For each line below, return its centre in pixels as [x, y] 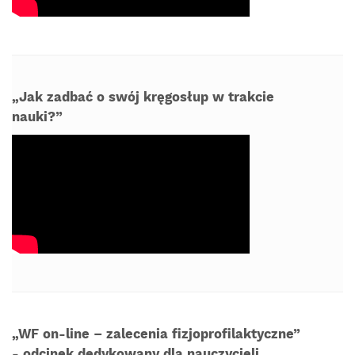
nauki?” [37, 117]
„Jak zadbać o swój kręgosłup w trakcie [143, 97]
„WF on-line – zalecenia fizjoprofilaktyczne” [156, 334]
